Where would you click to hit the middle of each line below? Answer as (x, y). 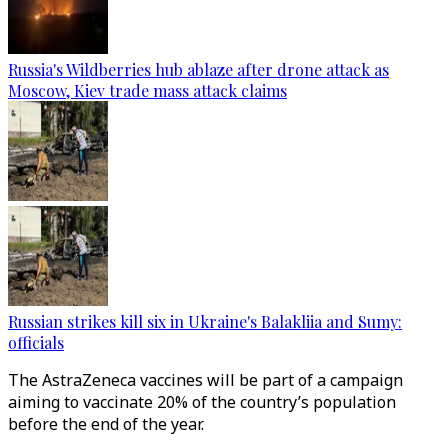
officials (36, 342)
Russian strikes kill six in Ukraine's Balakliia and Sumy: (205, 321)
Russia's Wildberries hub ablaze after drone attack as (198, 69)
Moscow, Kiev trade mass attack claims (147, 90)
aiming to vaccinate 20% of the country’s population (202, 402)
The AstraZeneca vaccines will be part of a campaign (205, 380)
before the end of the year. (106, 424)
